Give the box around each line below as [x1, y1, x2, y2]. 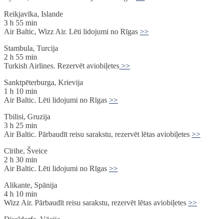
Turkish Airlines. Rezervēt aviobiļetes [4, 62, 119, 70]
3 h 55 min [4, 19, 37, 27]
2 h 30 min [4, 155, 37, 164]
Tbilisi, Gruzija [4, 112, 50, 121]
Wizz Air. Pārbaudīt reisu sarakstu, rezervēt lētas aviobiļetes [4, 198, 188, 207]
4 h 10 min [4, 190, 37, 198]
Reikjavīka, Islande [4, 10, 63, 19]
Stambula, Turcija [4, 44, 58, 53]
